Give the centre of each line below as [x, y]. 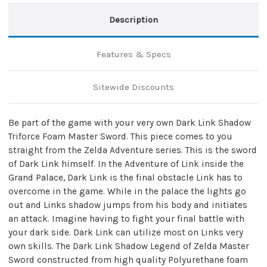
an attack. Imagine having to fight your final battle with [126, 218]
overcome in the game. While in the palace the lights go [127, 191]
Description [133, 19]
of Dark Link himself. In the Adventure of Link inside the [126, 164]
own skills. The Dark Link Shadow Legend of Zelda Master [129, 246]
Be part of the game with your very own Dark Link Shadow [130, 122]
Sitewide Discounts [133, 87]
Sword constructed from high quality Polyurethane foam [128, 260]
